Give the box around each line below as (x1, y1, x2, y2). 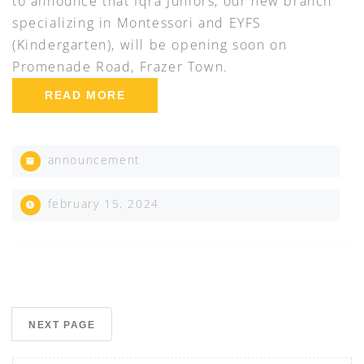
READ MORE (45, 89, 126, 102)
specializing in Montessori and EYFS (12, 14, 262, 32)
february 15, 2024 (43, 196, 159, 212)
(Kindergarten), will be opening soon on (12, 36, 288, 54)
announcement (47, 152, 141, 168)
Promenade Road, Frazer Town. (12, 58, 233, 76)
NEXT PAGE (28, 319, 96, 331)
